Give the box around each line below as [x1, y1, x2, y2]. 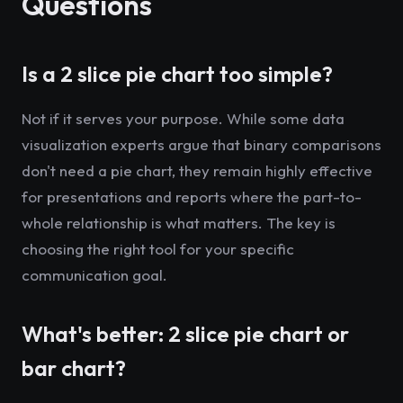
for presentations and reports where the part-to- [22, 187, 362, 206]
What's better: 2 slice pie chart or [22, 320, 349, 347]
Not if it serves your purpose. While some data [22, 109, 345, 128]
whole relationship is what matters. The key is [22, 213, 336, 232]
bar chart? [22, 354, 126, 381]
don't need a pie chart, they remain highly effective [22, 161, 372, 180]
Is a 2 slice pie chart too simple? [22, 60, 333, 87]
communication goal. [22, 265, 167, 284]
